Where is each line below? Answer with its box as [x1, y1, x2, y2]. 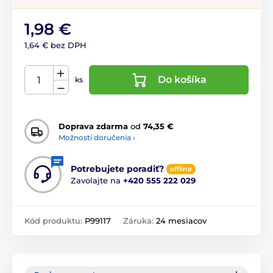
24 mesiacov [156, 216, 207, 226]
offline [170, 165, 192, 174]
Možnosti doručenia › [58, 132, 135, 142]
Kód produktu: [24, 216, 85, 226]
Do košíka [158, 74, 207, 86]
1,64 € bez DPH [24, 40, 87, 51]
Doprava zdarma [58, 121, 128, 131]
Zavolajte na [71, 175, 123, 186]
